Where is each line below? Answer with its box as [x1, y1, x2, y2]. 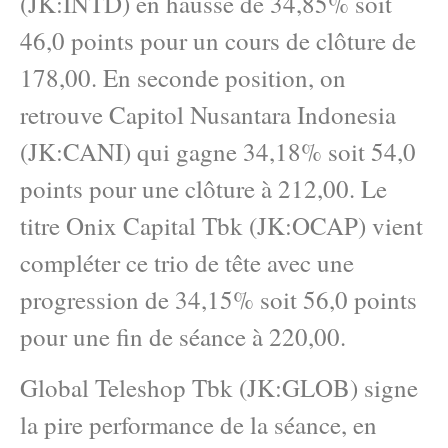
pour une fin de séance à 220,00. [20, 319, 346, 353]
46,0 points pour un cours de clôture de [20, 23, 416, 57]
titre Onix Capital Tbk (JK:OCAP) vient [20, 208, 423, 242]
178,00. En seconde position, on [20, 60, 346, 94]
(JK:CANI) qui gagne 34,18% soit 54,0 [20, 134, 416, 168]
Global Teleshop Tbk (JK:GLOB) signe [20, 371, 418, 405]
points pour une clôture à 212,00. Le [20, 171, 387, 205]
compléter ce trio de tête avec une [20, 245, 354, 279]
